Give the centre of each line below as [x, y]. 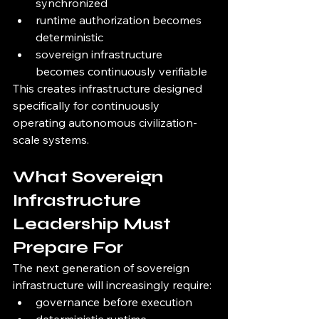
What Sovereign [90, 177]
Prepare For [68, 248]
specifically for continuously [88, 106]
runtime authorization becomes [120, 20]
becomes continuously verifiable [121, 72]
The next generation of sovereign [103, 268]
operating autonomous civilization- [105, 123]
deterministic [69, 37]
